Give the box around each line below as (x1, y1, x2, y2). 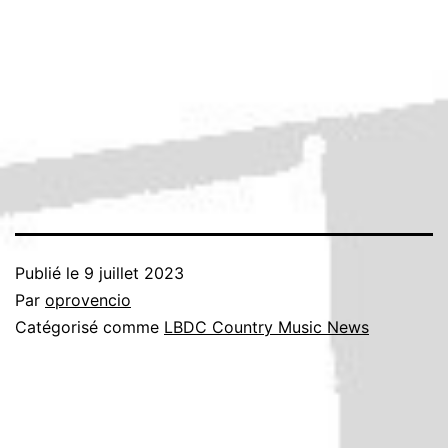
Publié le (15, 262, 84, 283)
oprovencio (45, 289, 131, 310)
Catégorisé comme (15, 316, 164, 337)
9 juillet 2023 (84, 262, 184, 283)
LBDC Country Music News (164, 316, 369, 337)
